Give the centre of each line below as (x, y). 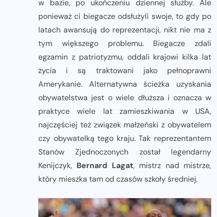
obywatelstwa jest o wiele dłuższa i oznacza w (125, 97)
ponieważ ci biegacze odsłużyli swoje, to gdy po (125, 16)
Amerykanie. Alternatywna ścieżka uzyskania (125, 84)
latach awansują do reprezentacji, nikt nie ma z (125, 30)
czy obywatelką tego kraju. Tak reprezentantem (125, 138)
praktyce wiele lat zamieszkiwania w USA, (125, 111)
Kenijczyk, (58, 165)
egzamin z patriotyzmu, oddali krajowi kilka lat (125, 57)
